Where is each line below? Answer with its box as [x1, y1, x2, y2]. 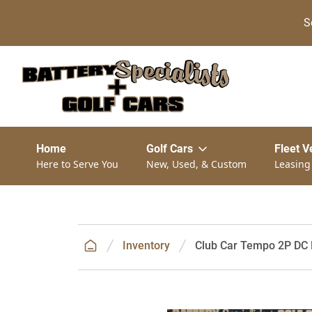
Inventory [123, 239, 170, 252]
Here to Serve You [36, 157, 118, 171]
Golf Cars [146, 142, 193, 155]
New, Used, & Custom [146, 157, 247, 171]
